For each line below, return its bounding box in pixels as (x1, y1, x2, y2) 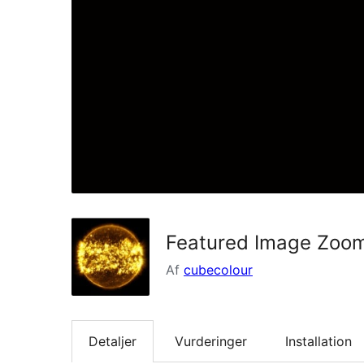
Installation (285, 332, 352, 349)
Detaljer (89, 332, 136, 349)
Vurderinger (175, 332, 247, 349)
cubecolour (184, 261, 253, 278)
